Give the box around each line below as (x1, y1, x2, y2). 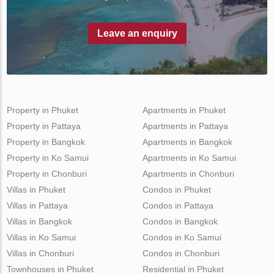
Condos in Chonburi (142, 248, 220, 259)
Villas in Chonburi (7, 248, 75, 259)
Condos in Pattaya (142, 201, 213, 211)
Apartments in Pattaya (142, 121, 228, 131)
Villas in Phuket (7, 185, 66, 195)
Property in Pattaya (7, 121, 81, 131)
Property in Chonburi (7, 169, 87, 179)
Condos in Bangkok (142, 217, 218, 227)
